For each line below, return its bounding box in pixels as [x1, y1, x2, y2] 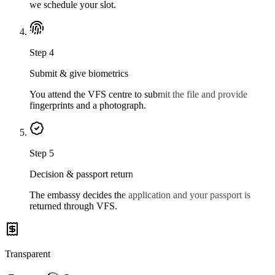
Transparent [5, 249, 50, 260]
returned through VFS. [29, 201, 117, 212]
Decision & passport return [29, 169, 133, 180]
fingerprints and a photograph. [29, 100, 146, 111]
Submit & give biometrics [29, 68, 128, 79]
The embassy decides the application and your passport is [29, 190, 250, 201]
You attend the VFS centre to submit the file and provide [29, 89, 247, 100]
